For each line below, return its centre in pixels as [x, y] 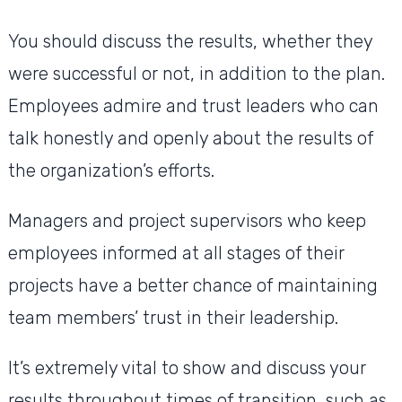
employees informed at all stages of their [176, 253]
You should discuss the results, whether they [190, 42]
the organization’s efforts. [113, 171]
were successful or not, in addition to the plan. [196, 74]
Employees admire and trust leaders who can [193, 106]
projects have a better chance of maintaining [192, 286]
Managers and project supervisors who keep [187, 221]
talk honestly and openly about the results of [190, 139]
